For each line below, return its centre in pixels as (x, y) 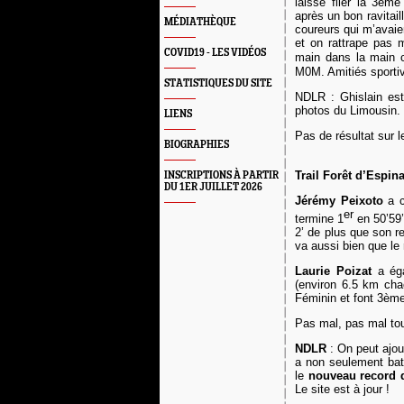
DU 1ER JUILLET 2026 (213, 187)
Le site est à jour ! (342, 390)
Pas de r (317, 136)
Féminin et (324, 298)
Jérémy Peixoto (339, 201)
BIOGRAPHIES (197, 145)
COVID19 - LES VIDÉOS (215, 53)
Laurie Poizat (333, 271)
